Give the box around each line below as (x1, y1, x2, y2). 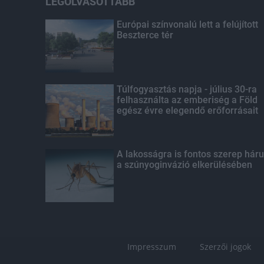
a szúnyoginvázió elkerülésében (116, 159, 252, 170)
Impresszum (127, 241, 176, 252)
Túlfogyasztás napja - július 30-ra (116, 84, 257, 95)
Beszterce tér (116, 29, 173, 41)
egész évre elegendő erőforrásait (116, 105, 258, 116)
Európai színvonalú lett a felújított (116, 19, 258, 30)
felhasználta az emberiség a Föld (116, 94, 258, 105)
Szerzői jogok (200, 241, 251, 252)
